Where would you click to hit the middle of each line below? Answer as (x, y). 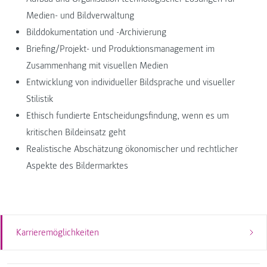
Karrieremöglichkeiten (57, 232)
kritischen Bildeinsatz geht (76, 132)
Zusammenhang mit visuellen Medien (97, 66)
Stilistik (40, 99)
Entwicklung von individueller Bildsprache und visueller (131, 82)
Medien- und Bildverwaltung (80, 15)
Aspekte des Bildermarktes (77, 166)
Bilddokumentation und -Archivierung (96, 32)
